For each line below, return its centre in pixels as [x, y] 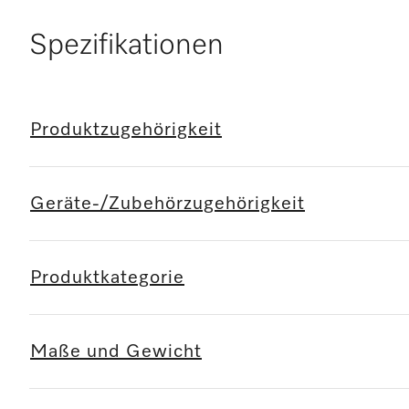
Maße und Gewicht [116, 351]
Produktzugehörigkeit [126, 130]
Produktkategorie [107, 278]
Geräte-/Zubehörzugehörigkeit [168, 204]
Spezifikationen [126, 46]
